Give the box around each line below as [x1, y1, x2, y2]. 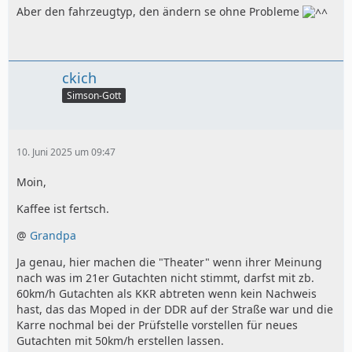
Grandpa [30, 228, 76, 244]
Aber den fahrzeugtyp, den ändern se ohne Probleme [16, 4, 302, 20]
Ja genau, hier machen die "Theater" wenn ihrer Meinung [16, 255, 322, 270]
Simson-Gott [67, 89, 121, 103]
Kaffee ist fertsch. [16, 201, 109, 217]
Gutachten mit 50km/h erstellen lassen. [16, 333, 224, 349]
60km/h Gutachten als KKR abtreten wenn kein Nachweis [16, 286, 317, 302]
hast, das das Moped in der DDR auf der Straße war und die [16, 302, 333, 317]
